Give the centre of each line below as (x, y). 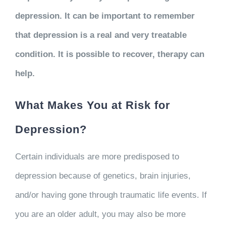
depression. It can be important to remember (105, 16)
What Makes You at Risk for (93, 105)
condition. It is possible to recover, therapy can (109, 54)
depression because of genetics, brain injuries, (103, 176)
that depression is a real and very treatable (101, 35)
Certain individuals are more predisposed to (97, 156)
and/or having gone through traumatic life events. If (111, 195)
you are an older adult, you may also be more (100, 214)
